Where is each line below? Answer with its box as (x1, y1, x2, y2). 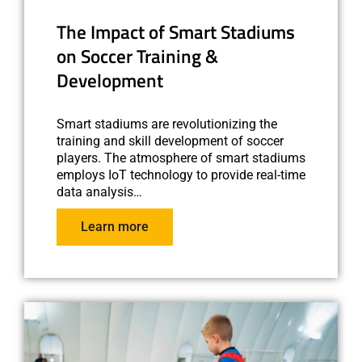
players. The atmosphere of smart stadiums (57, 149, 305, 166)
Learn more (81, 218, 149, 234)
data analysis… (57, 183, 142, 200)
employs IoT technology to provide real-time (57, 166, 305, 183)
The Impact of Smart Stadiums (57, 18, 295, 46)
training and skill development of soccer (57, 133, 284, 149)
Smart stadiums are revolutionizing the (57, 116, 277, 132)
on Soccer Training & (57, 42, 218, 70)
